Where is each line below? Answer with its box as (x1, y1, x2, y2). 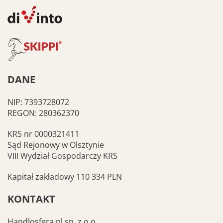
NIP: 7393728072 (7, 97, 69, 108)
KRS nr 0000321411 (7, 128, 79, 139)
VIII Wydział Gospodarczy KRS (7, 150, 117, 161)
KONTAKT (7, 192, 55, 206)
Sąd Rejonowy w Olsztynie (7, 139, 104, 150)
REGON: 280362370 (7, 108, 79, 118)
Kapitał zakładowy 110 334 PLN (7, 171, 122, 182)
